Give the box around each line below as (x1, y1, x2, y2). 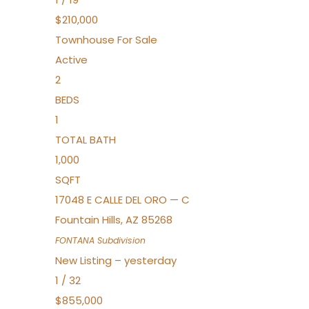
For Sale (117, 32, 157, 47)
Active (55, 52, 88, 67)
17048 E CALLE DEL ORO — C (55, 192, 190, 207)
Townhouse (55, 32, 114, 47)
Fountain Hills (55, 212, 121, 227)
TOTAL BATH (55, 132, 116, 147)
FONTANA (55, 235, 94, 246)
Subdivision (94, 235, 146, 246)
